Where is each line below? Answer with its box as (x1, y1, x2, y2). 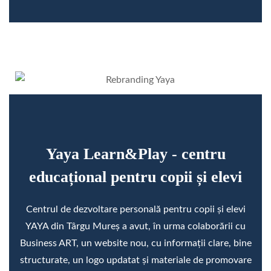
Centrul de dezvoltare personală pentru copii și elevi (25, 204, 246, 214)
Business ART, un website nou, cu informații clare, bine (19, 238, 252, 248)
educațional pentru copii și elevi (29, 168, 242, 186)
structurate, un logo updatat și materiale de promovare (19, 255, 252, 265)
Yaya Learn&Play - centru (45, 145, 226, 163)
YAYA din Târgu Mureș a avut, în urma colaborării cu (25, 221, 246, 231)
